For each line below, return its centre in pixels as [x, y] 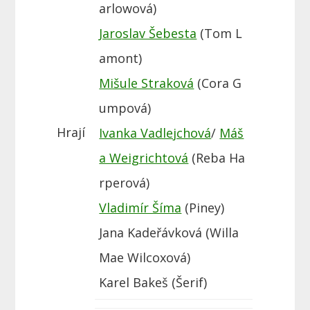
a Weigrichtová [144, 158]
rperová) [125, 183]
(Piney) [203, 208]
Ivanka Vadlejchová [155, 133]
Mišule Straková [147, 83]
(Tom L [220, 34]
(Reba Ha [217, 158]
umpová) [125, 108]
